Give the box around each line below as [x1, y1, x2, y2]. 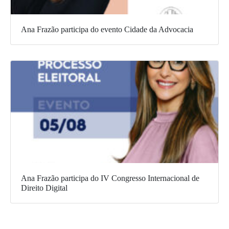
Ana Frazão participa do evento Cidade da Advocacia [21, 25, 193, 34]
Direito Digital [21, 184, 67, 193]
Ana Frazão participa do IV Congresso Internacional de [21, 174, 199, 183]
